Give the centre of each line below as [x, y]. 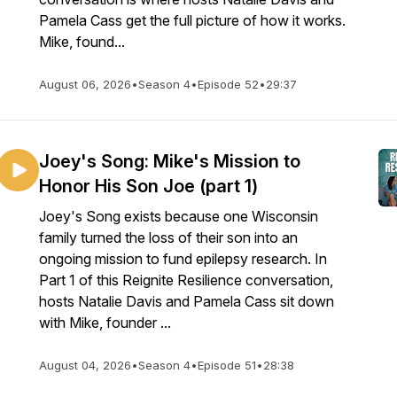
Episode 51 [227, 365]
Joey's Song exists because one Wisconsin [179, 216]
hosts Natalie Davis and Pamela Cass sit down [187, 301]
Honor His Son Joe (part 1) [148, 186]
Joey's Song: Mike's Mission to [170, 161]
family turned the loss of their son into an [168, 237]
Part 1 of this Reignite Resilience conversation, [186, 280]
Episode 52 [228, 84]
